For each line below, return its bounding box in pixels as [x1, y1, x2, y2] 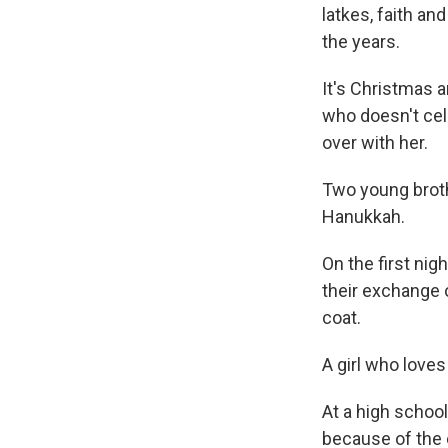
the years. [322, 31, 400, 52]
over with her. [322, 132, 428, 153]
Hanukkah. [322, 206, 405, 227]
